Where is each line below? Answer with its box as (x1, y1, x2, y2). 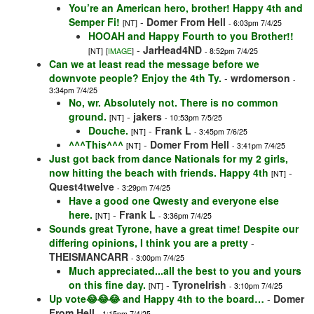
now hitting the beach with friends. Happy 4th (49, 165, 268, 180)
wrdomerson (231, 71, 290, 86)
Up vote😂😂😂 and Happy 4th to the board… (49, 292, 264, 306)
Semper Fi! (69, 15, 120, 29)
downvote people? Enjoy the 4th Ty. (49, 71, 221, 86)
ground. (69, 109, 107, 124)
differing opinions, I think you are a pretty (49, 235, 248, 250)
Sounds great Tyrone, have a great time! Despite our (49, 221, 299, 236)
